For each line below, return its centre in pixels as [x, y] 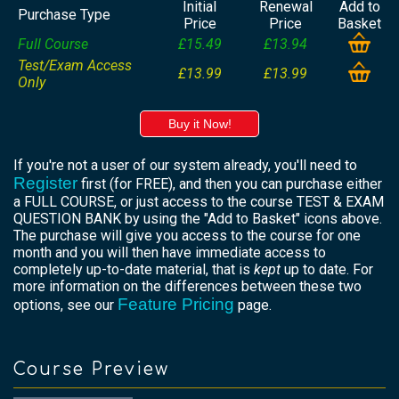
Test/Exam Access [75, 66]
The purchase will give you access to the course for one [187, 236]
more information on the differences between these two [187, 287]
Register [45, 183]
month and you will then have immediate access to [170, 253]
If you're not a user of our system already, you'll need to [185, 166]
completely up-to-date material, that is [134, 270]
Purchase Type [64, 15]
